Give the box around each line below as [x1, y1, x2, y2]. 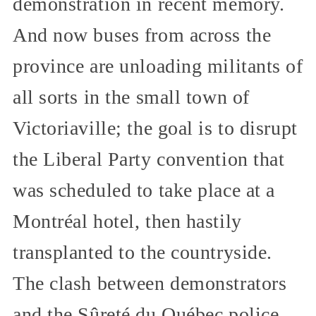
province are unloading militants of [13, 54, 303, 77]
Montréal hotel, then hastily [13, 209, 242, 232]
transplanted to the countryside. [13, 241, 272, 263]
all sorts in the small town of [13, 85, 250, 108]
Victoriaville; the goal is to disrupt [13, 116, 298, 139]
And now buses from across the [13, 23, 272, 46]
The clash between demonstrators [13, 272, 287, 294]
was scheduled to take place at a [13, 178, 275, 201]
